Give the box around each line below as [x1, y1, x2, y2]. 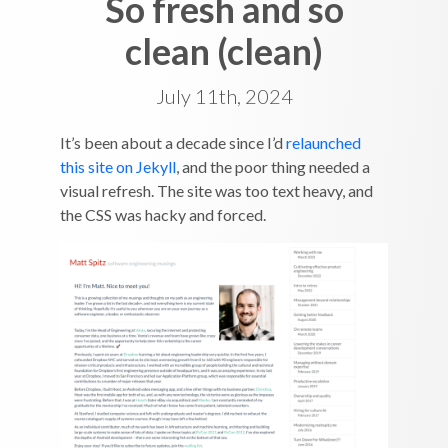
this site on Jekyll [60, 157, 176, 176]
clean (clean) [125, 30, 323, 73]
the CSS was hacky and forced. [60, 205, 266, 224]
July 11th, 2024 [155, 84, 293, 108]
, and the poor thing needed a [176, 157, 370, 176]
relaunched [286, 133, 361, 152]
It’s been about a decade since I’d [60, 133, 286, 152]
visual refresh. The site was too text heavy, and [60, 181, 373, 200]
